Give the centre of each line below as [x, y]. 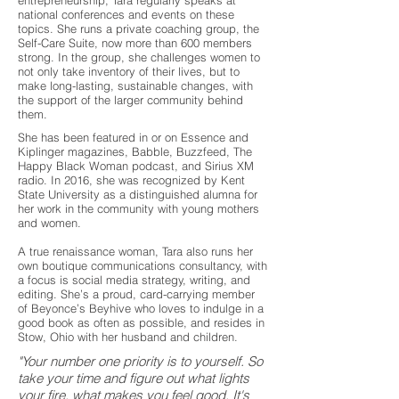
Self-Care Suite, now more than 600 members [135, 43]
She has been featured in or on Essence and [133, 137]
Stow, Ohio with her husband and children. [128, 337]
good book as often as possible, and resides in [141, 322]
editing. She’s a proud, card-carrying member [136, 294]
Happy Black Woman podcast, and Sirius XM [136, 166]
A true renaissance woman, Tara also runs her [135, 251]
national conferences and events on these [126, 14]
